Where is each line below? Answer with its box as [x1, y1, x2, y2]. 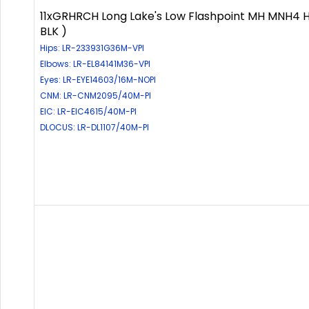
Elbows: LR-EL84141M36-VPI [40, 57, 150, 70]
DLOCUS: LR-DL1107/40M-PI [40, 121, 149, 133]
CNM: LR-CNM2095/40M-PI [40, 89, 151, 101]
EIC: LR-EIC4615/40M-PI [40, 105, 137, 117]
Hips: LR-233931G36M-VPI [40, 41, 144, 54]
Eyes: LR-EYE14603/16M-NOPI [40, 73, 156, 86]
